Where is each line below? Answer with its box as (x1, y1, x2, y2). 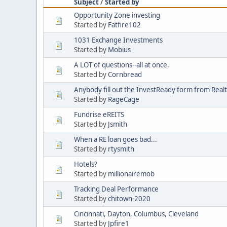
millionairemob (108, 169, 155, 178)
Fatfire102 (108, 20, 141, 29)
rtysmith (108, 144, 134, 154)
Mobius (108, 45, 131, 54)
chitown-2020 (108, 194, 150, 203)
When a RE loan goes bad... (74, 134, 157, 144)
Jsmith (108, 119, 127, 129)
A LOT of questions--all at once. (74, 60, 169, 69)
